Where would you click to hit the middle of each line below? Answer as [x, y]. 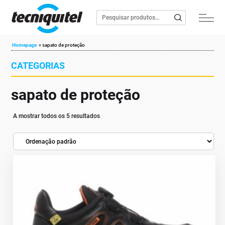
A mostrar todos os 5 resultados [57, 116]
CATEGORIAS [38, 66]
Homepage [25, 45]
